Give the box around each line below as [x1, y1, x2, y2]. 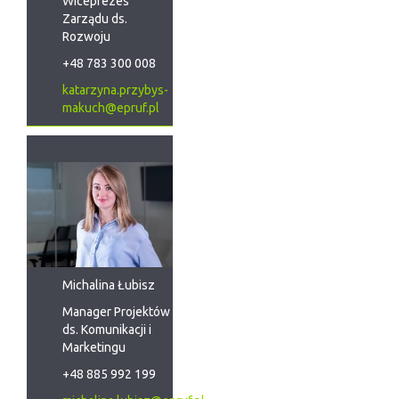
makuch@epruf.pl [62, 101, 159, 116]
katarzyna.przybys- [62, 83, 168, 98]
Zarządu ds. [62, 12, 127, 27]
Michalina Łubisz [62, 278, 155, 293]
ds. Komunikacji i [62, 322, 151, 338]
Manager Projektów [62, 305, 170, 320]
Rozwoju [62, 29, 110, 45]
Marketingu [62, 340, 126, 355]
